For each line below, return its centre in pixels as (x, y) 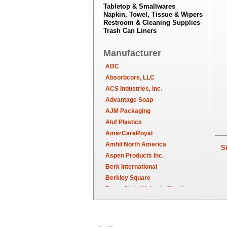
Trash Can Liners (130, 31)
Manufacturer (132, 53)
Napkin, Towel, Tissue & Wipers (153, 14)
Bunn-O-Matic (125, 222)
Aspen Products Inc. (134, 156)
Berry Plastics (126, 200)
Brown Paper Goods (134, 211)
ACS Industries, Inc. (134, 89)
